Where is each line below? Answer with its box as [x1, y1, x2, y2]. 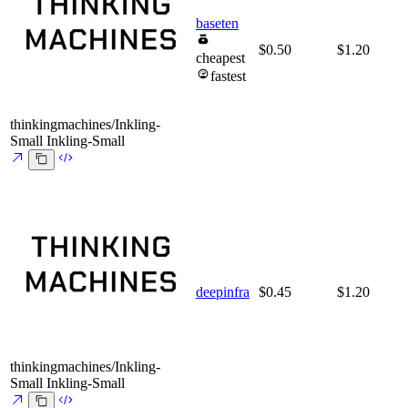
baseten [196, 15, 239, 32]
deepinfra [196, 284, 250, 301]
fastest [210, 68, 246, 85]
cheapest [196, 50, 245, 66]
